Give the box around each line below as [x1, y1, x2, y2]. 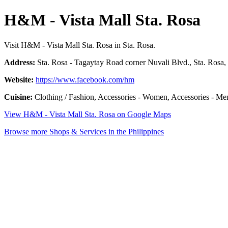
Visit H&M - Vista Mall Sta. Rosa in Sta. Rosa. [4, 40, 155, 49]
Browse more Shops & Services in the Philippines [4, 127, 164, 136]
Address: [4, 58, 35, 67]
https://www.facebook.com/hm [36, 75, 134, 84]
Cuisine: [4, 92, 33, 101]
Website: [4, 75, 34, 84]
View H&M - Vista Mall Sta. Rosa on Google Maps [4, 109, 171, 119]
